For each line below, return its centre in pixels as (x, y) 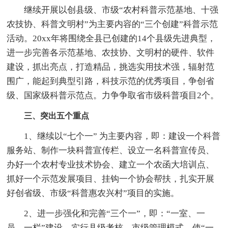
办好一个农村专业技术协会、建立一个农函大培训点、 (111, 164)
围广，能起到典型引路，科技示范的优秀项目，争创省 (111, 81)
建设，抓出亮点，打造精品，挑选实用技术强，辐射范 (111, 67)
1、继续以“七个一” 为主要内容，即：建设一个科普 (114, 136)
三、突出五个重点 (57, 116)
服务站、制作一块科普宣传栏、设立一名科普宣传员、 (111, 150)
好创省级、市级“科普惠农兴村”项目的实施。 (93, 193)
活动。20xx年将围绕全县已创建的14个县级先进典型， (111, 38)
